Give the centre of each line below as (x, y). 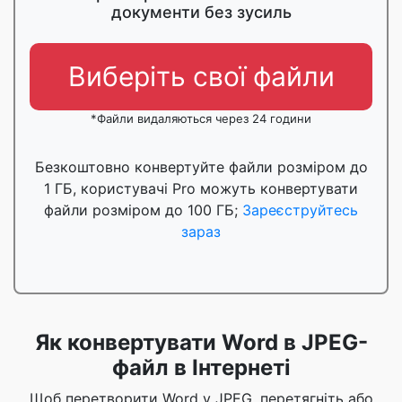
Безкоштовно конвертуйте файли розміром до (201, 167)
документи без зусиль (201, 12)
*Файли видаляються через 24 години (201, 118)
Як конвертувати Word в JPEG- (201, 342)
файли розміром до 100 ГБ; (143, 210)
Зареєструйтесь (300, 210)
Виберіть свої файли (201, 76)
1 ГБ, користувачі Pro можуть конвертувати (201, 188)
